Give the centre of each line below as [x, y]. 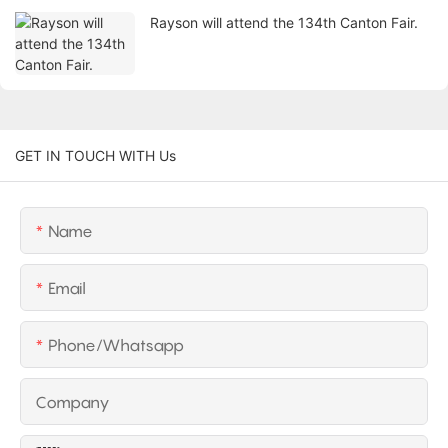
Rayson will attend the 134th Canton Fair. [284, 23]
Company [72, 402]
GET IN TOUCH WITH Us [95, 156]
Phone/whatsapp [116, 345]
